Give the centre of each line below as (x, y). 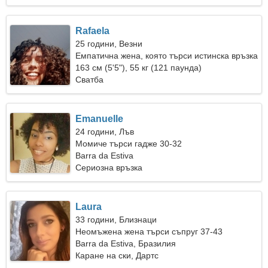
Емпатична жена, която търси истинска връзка (167, 56)
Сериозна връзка (109, 167)
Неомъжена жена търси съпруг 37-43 (149, 232)
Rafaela (93, 31)
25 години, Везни (109, 44)
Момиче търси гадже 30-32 (129, 144)
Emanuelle (100, 119)
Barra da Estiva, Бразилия (126, 243)
